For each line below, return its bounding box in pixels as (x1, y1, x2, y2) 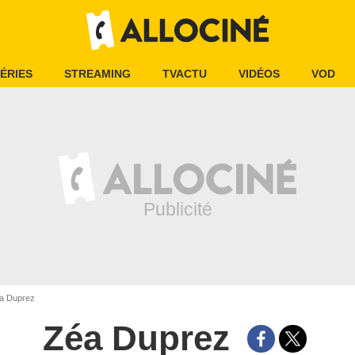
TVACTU (162, 67, 207, 80)
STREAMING (64, 67, 131, 80)
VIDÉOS (239, 67, 280, 80)
